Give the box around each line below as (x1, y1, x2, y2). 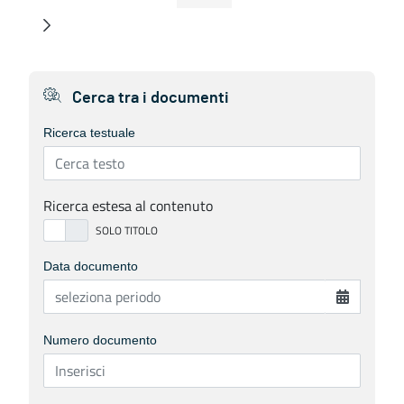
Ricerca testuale (43, 125, 135, 140)
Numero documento (43, 333, 157, 348)
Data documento (43, 259, 138, 274)
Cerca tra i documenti (69, 90, 229, 106)
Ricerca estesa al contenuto (43, 195, 213, 216)
